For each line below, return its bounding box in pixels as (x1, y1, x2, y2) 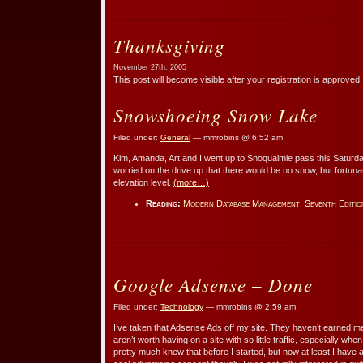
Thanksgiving (113, 32, 225, 58)
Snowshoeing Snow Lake (113, 101, 318, 127)
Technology (160, 301, 203, 311)
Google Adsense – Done (113, 271, 313, 297)
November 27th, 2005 (113, 62, 186, 71)
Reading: (146, 198, 181, 208)
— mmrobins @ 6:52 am (190, 132, 283, 142)
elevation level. (113, 177, 173, 187)
